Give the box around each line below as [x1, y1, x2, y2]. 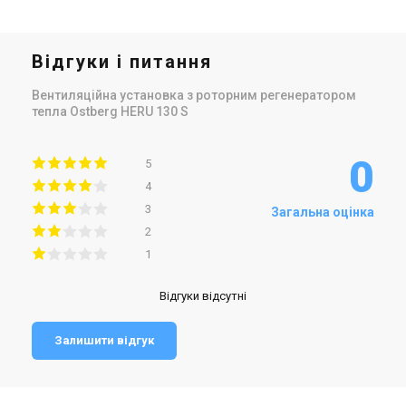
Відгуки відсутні [159, 288, 246, 303]
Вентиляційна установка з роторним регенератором [32, 87, 356, 102]
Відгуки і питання [32, 50, 212, 72]
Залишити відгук [54, 333, 154, 347]
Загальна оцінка [271, 204, 374, 219]
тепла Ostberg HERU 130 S [32, 103, 188, 119]
